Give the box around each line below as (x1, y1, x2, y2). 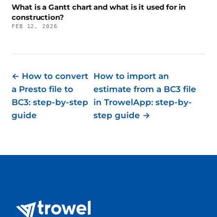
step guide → (93, 110, 150, 121)
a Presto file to (12, 84, 73, 94)
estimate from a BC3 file (93, 84, 196, 94)
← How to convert (12, 71, 88, 81)
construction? (12, 13, 64, 22)
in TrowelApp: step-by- (93, 97, 192, 108)
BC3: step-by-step (12, 97, 88, 108)
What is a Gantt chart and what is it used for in (12, 2, 186, 12)
